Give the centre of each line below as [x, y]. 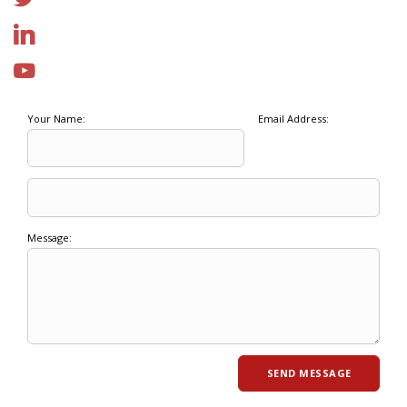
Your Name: [56, 119]
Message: [50, 238]
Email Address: [293, 119]
